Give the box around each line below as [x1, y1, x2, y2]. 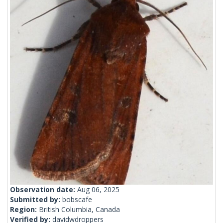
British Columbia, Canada [39, 205, 120, 215]
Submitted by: [10, 195, 62, 205]
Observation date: [10, 185, 77, 195]
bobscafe [62, 195, 92, 205]
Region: [10, 205, 39, 215]
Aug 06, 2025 [77, 185, 119, 195]
